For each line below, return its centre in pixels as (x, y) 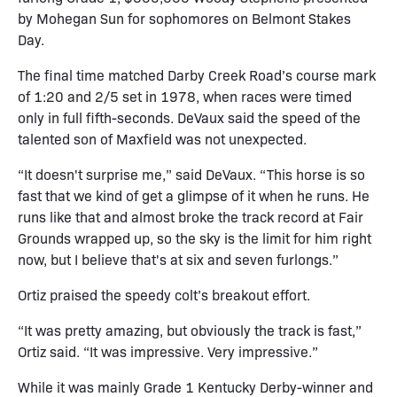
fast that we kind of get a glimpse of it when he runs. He (194, 195)
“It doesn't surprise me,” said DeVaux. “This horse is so (191, 174)
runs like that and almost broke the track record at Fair (191, 216)
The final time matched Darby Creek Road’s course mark (197, 74)
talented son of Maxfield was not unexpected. (162, 138)
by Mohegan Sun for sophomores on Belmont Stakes (184, 18)
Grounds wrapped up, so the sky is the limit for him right (195, 237)
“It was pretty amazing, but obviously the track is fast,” (190, 330)
